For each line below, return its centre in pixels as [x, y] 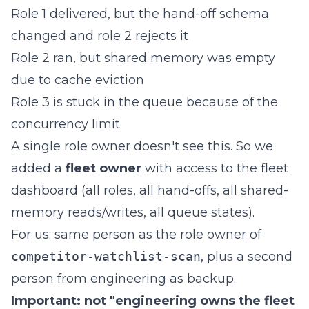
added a [38, 168]
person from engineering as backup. [123, 279]
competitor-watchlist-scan [106, 256]
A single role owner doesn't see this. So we [142, 146]
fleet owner [103, 168]
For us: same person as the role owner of [136, 235]
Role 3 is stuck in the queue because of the [144, 102]
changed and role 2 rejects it [100, 36]
